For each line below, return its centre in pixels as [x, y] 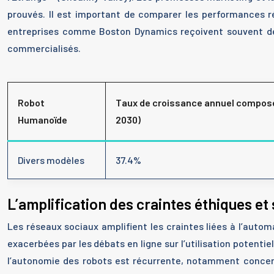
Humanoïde [43, 120]
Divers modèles [51, 160]
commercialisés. [44, 48]
